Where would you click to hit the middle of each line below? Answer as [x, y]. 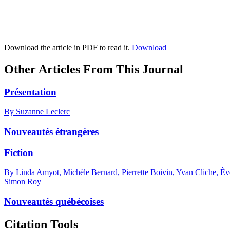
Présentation [30, 92]
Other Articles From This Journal [94, 69]
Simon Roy [23, 182]
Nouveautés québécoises [54, 202]
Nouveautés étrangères [51, 131]
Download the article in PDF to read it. [68, 47]
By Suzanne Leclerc [37, 112]
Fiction [19, 152]
